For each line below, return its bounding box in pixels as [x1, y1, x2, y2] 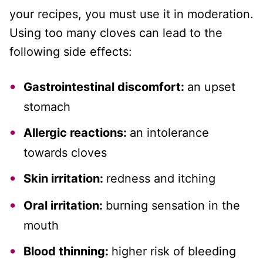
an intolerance [130, 125, 209, 140]
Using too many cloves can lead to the [9, 25, 222, 40]
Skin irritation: [23, 171, 106, 186]
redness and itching [106, 171, 215, 186]
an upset [187, 79, 235, 94]
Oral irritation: [23, 198, 106, 213]
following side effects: [9, 44, 132, 59]
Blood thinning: [23, 244, 112, 258]
